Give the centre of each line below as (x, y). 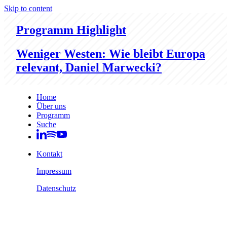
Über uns (51, 106)
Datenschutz (56, 188)
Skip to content (28, 8)
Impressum (54, 171)
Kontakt (49, 154)
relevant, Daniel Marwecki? (89, 67)
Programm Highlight (71, 30)
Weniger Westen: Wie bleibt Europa (111, 53)
